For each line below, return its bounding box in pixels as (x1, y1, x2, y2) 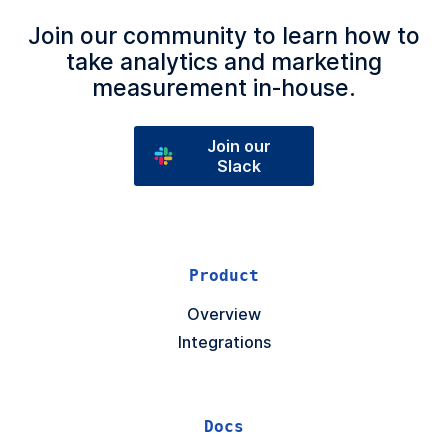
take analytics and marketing (66, 48, 382, 77)
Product (189, 266, 259, 286)
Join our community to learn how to (28, 22, 420, 51)
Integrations (177, 332, 271, 353)
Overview (187, 304, 261, 325)
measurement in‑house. (92, 74, 356, 103)
